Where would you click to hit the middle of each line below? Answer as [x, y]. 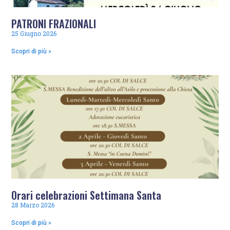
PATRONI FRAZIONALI [54, 24]
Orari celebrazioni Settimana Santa [87, 195]
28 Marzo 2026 [33, 205]
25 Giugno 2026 [34, 34]
